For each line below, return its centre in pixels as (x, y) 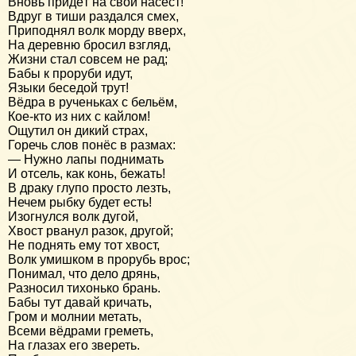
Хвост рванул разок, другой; (91, 230)
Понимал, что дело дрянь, (84, 273)
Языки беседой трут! (68, 87)
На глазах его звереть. (74, 345)
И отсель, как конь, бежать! (87, 173)
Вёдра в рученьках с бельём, (93, 102)
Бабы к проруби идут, (70, 73)
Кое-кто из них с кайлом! (79, 116)
